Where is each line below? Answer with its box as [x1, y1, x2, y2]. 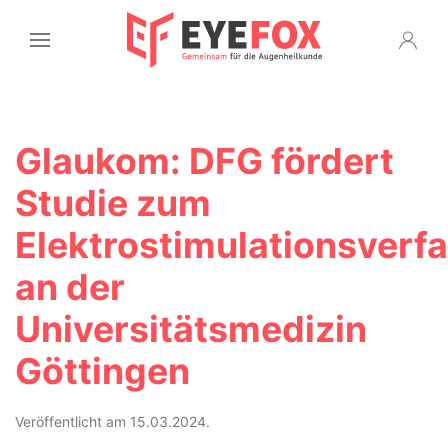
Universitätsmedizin [15, 307, 367, 351]
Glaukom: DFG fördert [15, 139, 394, 183]
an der [15, 265, 125, 309]
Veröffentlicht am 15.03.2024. [15, 413, 210, 430]
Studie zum [15, 181, 211, 225]
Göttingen [15, 349, 190, 393]
